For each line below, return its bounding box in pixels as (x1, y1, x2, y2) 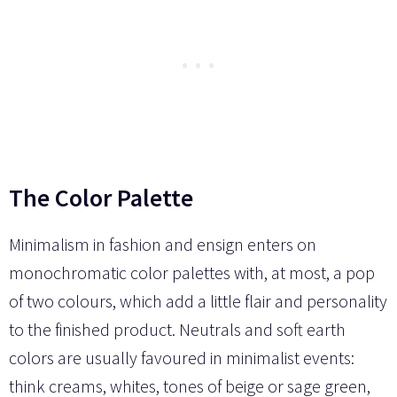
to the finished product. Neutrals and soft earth (9, 317, 346, 340)
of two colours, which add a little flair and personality (9, 289, 387, 312)
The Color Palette (9, 181, 193, 214)
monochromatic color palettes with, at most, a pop (9, 261, 375, 284)
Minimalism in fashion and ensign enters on (9, 232, 316, 255)
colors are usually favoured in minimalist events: (9, 346, 354, 369)
